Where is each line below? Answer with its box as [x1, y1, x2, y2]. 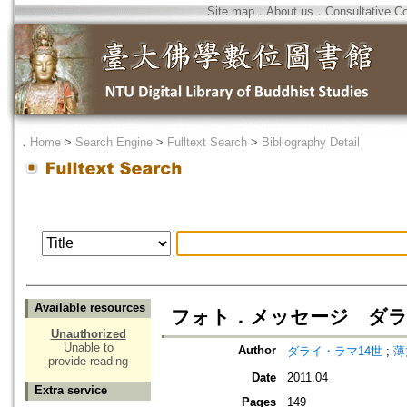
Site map [207, 5, 254, 18]
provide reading [48, 354, 128, 369]
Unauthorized [50, 327, 126, 342]
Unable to [63, 341, 114, 355]
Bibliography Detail [262, 135, 360, 149]
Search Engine [75, 135, 153, 149]
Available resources [35, 301, 145, 315]
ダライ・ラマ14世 [287, 344, 382, 359]
